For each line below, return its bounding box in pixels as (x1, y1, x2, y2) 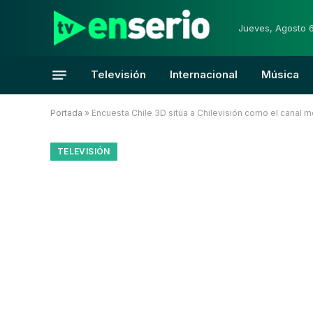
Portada (50, 108, 82, 118)
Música (261, 68, 299, 81)
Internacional (170, 68, 238, 81)
